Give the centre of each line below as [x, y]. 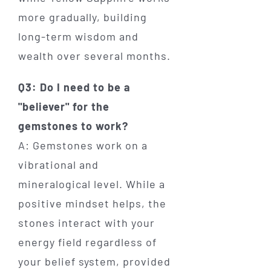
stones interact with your [86, 222]
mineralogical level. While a [91, 184]
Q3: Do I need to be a [74, 87]
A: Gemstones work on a [83, 145]
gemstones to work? [73, 126]
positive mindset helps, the [92, 203]
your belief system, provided [94, 261]
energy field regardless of [87, 242]
